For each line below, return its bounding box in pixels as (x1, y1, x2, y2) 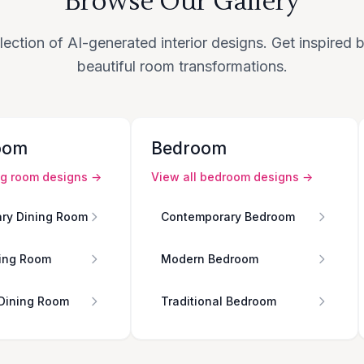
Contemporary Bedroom (161, 210, 295, 224)
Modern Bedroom (161, 252, 258, 266)
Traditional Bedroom (161, 294, 276, 309)
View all (151, 170, 200, 184)
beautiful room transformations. (76, 58, 288, 76)
